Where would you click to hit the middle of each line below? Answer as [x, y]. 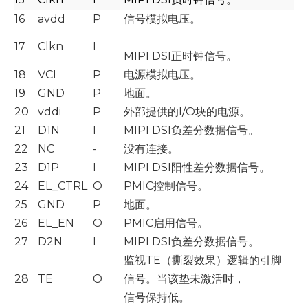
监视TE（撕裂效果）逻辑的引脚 [203, 260]
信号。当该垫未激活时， [184, 279]
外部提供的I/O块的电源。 [187, 112]
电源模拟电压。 [162, 75]
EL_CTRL [63, 186]
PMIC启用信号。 [166, 223]
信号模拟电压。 [162, 19]
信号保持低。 [157, 297]
